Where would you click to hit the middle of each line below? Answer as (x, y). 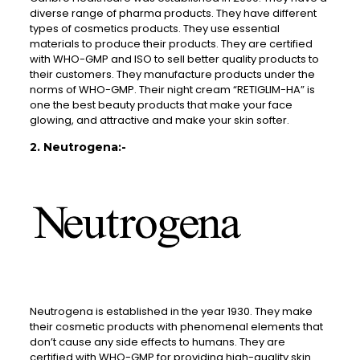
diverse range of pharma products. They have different (173, 13)
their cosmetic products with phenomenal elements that (176, 327)
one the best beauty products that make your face (161, 105)
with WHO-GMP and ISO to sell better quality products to (174, 59)
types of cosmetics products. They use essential (154, 29)
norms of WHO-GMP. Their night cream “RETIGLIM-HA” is (172, 90)
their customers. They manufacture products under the (172, 74)
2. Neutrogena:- (78, 147)
